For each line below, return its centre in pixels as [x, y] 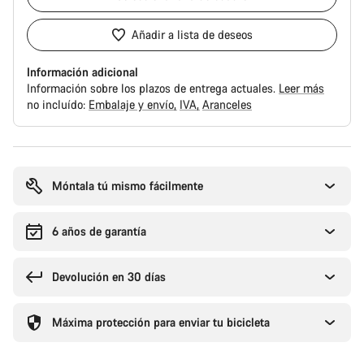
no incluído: [58, 104]
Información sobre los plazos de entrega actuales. [153, 88]
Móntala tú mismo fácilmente [128, 186]
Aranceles [227, 104]
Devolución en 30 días [109, 277]
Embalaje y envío [133, 104]
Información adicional [82, 72]
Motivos [32, 153]
